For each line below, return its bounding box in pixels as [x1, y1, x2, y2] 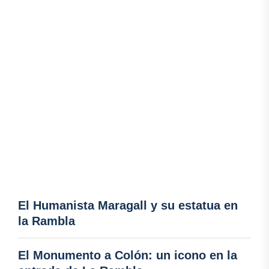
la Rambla [18, 214, 75, 228]
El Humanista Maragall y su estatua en [18, 199, 238, 213]
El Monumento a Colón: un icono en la [18, 249, 237, 262]
